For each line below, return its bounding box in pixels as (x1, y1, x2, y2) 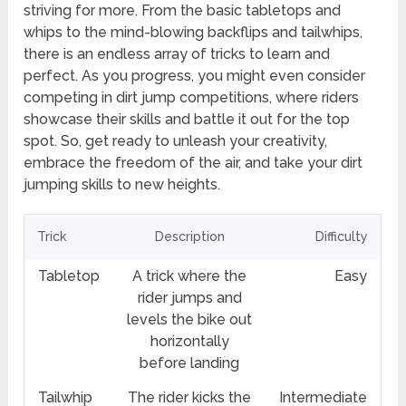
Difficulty (315, 228, 369, 244)
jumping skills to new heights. (24, 175, 221, 193)
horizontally (150, 332, 229, 350)
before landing (140, 353, 240, 372)
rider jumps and (137, 288, 242, 306)
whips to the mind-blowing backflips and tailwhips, (24, 23, 363, 41)
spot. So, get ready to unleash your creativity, (24, 131, 328, 150)
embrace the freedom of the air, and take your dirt (24, 153, 363, 171)
